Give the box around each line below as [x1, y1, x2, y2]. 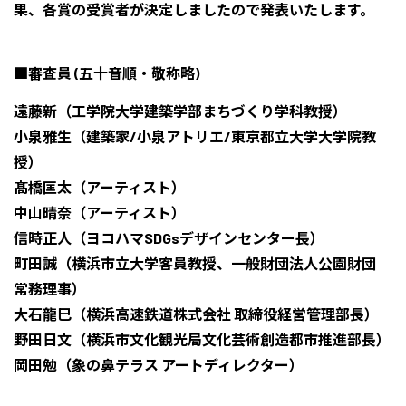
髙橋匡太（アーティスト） [14, 179, 186, 196]
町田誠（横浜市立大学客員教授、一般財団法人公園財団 [14, 255, 376, 272]
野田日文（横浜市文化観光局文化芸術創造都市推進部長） [14, 331, 391, 348]
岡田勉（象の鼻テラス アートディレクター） [14, 356, 304, 373]
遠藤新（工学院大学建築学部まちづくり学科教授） [14, 102, 347, 120]
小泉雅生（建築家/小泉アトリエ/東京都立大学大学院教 [14, 128, 376, 145]
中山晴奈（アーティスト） [14, 204, 186, 221]
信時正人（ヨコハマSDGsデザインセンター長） [14, 229, 324, 246]
